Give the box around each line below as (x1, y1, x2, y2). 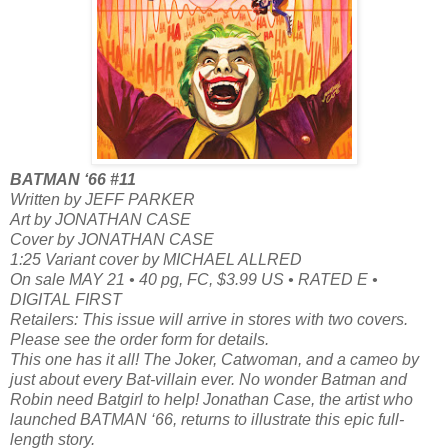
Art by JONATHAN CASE (10, 210, 191, 228)
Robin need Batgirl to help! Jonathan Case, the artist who (10, 390, 413, 408)
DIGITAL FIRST (10, 290, 122, 308)
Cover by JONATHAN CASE (10, 230, 214, 248)
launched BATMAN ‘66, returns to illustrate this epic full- (10, 410, 404, 428)
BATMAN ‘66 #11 (10, 170, 136, 188)
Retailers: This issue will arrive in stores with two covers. (10, 310, 408, 328)
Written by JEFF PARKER (10, 190, 195, 208)
